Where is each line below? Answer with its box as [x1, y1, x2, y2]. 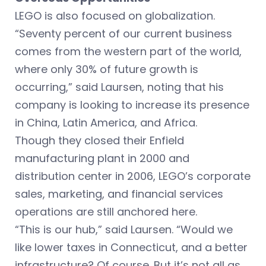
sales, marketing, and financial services [15, 186, 223, 202]
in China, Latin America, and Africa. [15, 115, 197, 131]
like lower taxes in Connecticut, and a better [15, 240, 248, 255]
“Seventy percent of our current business [15, 26, 232, 42]
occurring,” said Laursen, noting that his [15, 80, 224, 95]
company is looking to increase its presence [15, 97, 249, 113]
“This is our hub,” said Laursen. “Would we [15, 222, 233, 237]
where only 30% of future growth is [15, 62, 198, 77]
